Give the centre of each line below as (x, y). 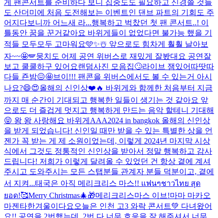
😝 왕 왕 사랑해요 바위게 (47, 120)
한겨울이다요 (51, 206)
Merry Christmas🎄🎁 (62, 195)
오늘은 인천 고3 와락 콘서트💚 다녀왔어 (143, 206)
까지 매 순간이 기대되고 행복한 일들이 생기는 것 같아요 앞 (106, 100)
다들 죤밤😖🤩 (28, 76)
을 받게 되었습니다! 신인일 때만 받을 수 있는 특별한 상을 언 (108, 130)
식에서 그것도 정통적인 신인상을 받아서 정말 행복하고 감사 (108, 151)
